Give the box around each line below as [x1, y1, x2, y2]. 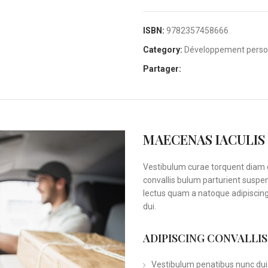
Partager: [143, 64, 181, 74]
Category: [143, 45, 182, 54]
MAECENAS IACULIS [143, 130, 265, 148]
